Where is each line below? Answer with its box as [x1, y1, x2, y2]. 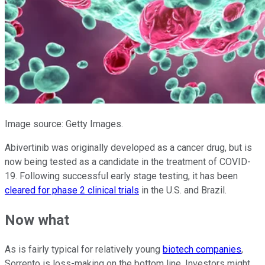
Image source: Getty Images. [5, 118, 123, 130]
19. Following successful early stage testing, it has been [5, 170, 238, 182]
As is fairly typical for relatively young [5, 244, 163, 256]
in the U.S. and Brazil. [139, 185, 229, 196]
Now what [5, 212, 69, 229]
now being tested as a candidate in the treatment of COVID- [5, 156, 251, 168]
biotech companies [163, 244, 241, 256]
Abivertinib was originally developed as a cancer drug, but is [5, 142, 252, 154]
